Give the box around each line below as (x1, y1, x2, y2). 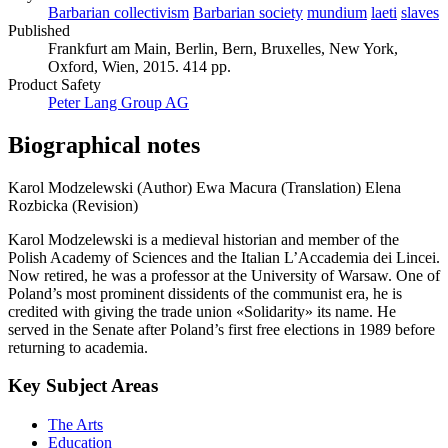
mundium (307, 3, 367, 21)
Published (8, 21, 70, 39)
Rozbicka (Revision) (8, 196, 138, 214)
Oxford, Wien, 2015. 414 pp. (48, 57, 231, 75)
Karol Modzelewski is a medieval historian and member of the (8, 230, 399, 248)
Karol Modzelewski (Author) (8, 178, 192, 196)
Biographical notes (8, 131, 200, 158)
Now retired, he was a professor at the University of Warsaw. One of (8, 266, 440, 284)
